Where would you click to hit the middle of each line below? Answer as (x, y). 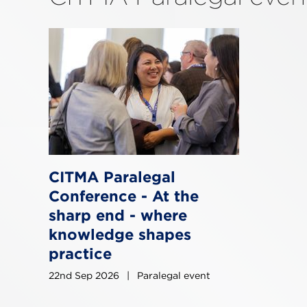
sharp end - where (118, 215)
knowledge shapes (120, 234)
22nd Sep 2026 (85, 275)
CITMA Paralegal (112, 176)
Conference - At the (124, 196)
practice (80, 253)
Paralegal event (172, 275)
